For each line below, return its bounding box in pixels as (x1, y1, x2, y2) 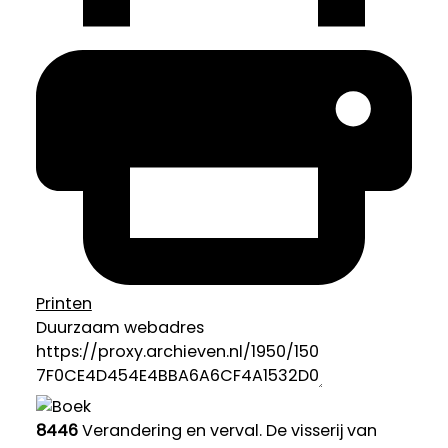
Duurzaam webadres (35, 316, 204, 340)
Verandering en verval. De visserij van (77, 419, 377, 443)
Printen (35, 292, 92, 316)
